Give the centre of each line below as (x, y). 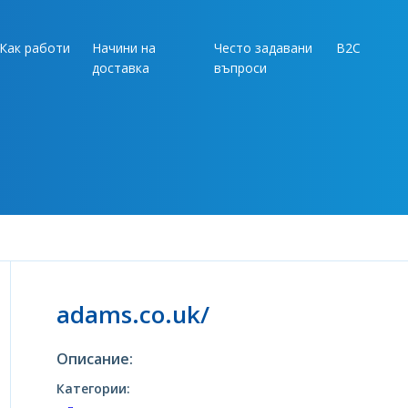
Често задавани (263, 48)
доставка (121, 68)
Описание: (94, 359)
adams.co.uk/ (133, 314)
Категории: (93, 388)
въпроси (240, 68)
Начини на (124, 48)
